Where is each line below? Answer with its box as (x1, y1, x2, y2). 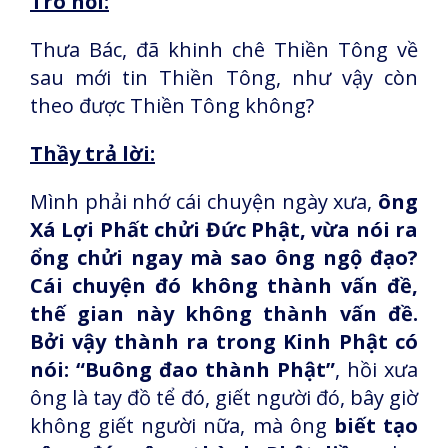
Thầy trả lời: (30, 140, 155, 167)
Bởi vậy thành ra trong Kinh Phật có (30, 328, 418, 355)
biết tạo (333, 412, 419, 439)
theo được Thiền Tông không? (30, 92, 314, 119)
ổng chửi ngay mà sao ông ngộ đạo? (30, 244, 418, 271)
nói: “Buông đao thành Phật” (30, 356, 335, 383)
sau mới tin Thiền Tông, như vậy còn (30, 64, 418, 91)
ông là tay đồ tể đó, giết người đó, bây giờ (30, 384, 418, 411)
